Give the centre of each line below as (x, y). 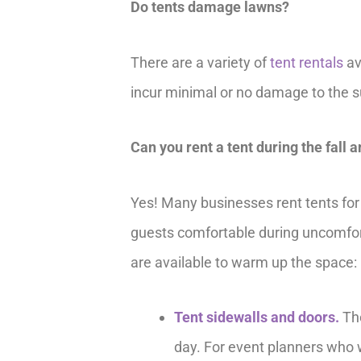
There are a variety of (200, 62)
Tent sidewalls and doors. (257, 317)
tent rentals (307, 62)
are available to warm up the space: (244, 262)
